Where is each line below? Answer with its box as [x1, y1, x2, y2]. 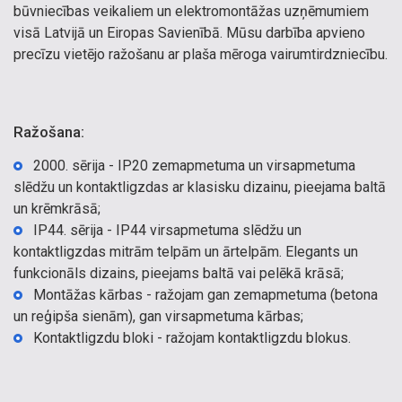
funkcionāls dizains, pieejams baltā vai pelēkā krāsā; [13, 265, 344, 282]
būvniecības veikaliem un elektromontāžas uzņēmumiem [13, 3, 369, 20]
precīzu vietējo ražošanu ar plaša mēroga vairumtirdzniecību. [13, 46, 388, 63]
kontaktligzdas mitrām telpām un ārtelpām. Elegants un [13, 243, 358, 260]
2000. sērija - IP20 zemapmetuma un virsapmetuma [33, 157, 355, 174]
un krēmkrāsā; [13, 200, 100, 217]
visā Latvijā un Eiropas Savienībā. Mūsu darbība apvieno [13, 24, 365, 41]
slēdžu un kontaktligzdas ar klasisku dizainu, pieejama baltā [13, 179, 386, 196]
